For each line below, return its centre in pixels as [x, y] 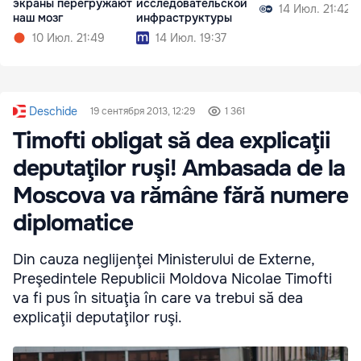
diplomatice [73, 224]
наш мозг [38, 18]
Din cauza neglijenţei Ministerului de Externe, [164, 260]
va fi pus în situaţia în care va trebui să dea [158, 299]
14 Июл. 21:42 [315, 9]
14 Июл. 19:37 [191, 38]
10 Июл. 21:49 [68, 38]
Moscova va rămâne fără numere [180, 196]
